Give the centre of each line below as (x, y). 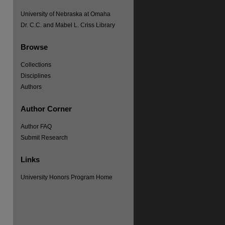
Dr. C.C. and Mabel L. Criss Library (68, 25)
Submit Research (44, 138)
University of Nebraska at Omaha (66, 14)
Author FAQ (36, 127)
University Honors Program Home (67, 177)
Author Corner (46, 108)
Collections (36, 65)
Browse (34, 47)
